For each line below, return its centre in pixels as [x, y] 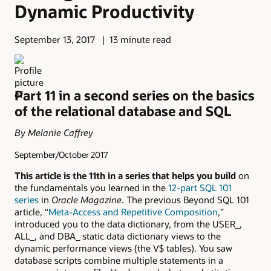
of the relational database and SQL [123, 111]
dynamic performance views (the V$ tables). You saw [123, 248]
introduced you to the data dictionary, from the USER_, [128, 224]
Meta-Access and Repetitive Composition [133, 212]
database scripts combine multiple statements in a [119, 260]
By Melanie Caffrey [54, 133]
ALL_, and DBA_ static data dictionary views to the [118, 236]
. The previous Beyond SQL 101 [185, 200]
